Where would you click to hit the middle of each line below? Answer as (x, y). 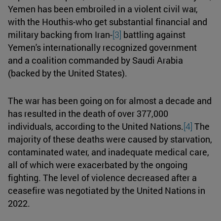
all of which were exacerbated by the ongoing (98, 165)
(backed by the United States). (69, 73)
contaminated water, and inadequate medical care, (109, 152)
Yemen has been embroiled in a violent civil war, (103, 9)
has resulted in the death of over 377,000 (88, 113)
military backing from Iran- (60, 34)
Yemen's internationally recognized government (102, 47)
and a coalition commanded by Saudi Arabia (95, 60)
